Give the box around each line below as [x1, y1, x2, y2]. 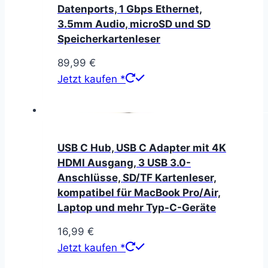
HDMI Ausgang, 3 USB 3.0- [57, 156, 191, 169]
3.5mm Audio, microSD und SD [57, 17, 211, 30]
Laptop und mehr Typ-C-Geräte [57, 201, 216, 214]
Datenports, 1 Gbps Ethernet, [57, 2, 202, 15]
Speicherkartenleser [57, 32, 160, 45]
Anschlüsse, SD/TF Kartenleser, [57, 171, 217, 184]
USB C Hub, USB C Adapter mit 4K [57, 141, 226, 154]
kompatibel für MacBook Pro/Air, [57, 186, 221, 199]
